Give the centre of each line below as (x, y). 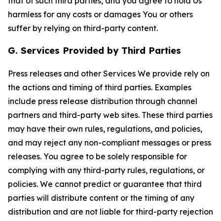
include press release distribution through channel (103, 101)
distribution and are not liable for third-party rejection (110, 212)
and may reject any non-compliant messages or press (110, 143)
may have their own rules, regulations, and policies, (105, 129)
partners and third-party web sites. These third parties (110, 115)
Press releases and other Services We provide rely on (109, 74)
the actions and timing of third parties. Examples (100, 87)
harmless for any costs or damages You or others (100, 14)
